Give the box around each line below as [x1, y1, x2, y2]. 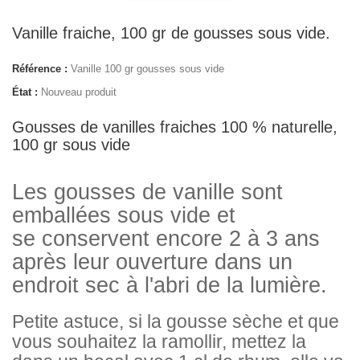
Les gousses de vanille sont [12, 180, 283, 204]
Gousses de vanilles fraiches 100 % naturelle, [12, 118, 337, 136]
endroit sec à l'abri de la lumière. [12, 273, 327, 297]
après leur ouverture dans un [12, 250, 292, 274]
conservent [42, 227, 149, 251]
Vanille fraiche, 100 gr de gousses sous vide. [12, 24, 330, 42]
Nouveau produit [41, 86, 117, 98]
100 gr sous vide [12, 136, 130, 153]
